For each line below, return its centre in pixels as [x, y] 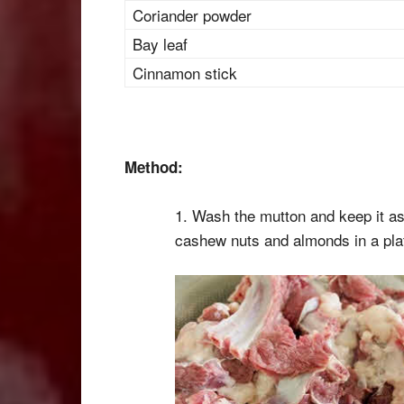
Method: [154, 167]
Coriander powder [192, 15]
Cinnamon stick [185, 73]
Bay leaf [160, 44]
